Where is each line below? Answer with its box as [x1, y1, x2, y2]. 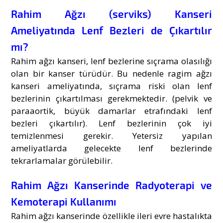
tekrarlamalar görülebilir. [11, 154, 113, 166]
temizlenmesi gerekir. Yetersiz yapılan [11, 129, 212, 141]
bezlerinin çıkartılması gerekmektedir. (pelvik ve [11, 92, 212, 104]
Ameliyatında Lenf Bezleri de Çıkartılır [11, 23, 212, 36]
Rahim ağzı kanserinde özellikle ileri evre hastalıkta [11, 210, 212, 222]
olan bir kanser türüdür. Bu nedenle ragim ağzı [11, 67, 212, 79]
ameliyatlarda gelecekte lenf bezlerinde [11, 142, 212, 154]
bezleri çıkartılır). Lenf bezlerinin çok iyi [11, 117, 212, 129]
